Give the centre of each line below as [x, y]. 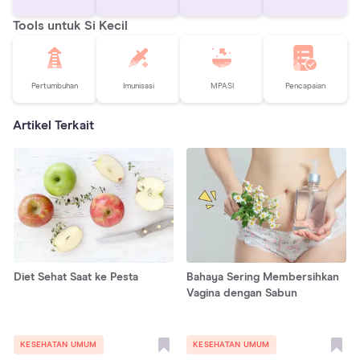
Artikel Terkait [53, 125]
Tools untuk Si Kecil [70, 25]
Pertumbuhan [55, 86]
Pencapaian [305, 86]
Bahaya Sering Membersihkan [263, 277]
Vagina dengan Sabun [242, 293]
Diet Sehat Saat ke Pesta [76, 277]
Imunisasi [138, 86]
